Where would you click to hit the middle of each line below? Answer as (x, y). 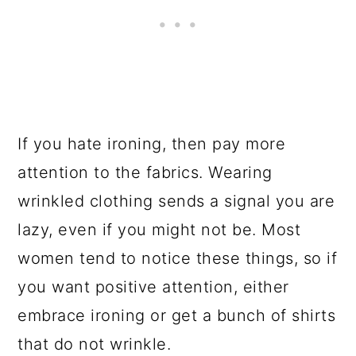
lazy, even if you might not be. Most (159, 230)
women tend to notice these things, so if (178, 258)
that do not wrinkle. (95, 344)
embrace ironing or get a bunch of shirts (177, 315)
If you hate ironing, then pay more (152, 144)
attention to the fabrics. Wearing (145, 172)
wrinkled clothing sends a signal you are (176, 201)
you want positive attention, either (153, 287)
